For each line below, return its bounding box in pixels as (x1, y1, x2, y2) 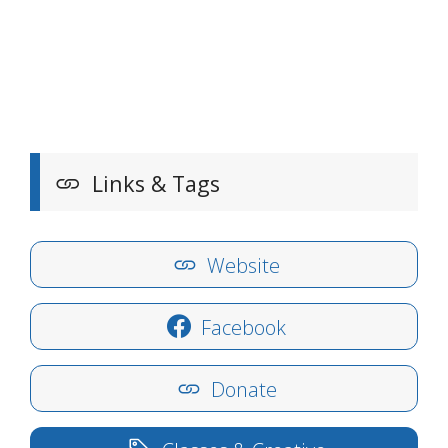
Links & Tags (86, 169, 220, 199)
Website (202, 252, 280, 280)
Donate (205, 376, 277, 404)
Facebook (196, 314, 286, 342)
